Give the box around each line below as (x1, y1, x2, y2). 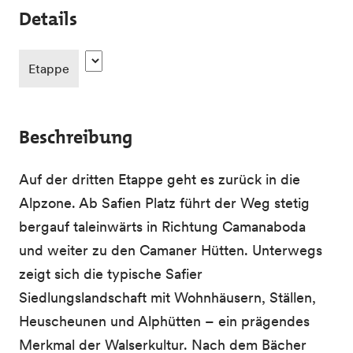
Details (19, 6, 77, 32)
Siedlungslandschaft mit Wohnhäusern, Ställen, (19, 288, 316, 307)
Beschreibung (19, 124, 132, 150)
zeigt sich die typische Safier (19, 265, 203, 283)
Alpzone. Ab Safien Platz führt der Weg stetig (19, 194, 310, 212)
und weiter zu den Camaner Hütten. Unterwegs (19, 241, 322, 259)
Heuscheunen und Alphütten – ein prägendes (19, 312, 310, 330)
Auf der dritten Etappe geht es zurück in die (19, 170, 300, 188)
